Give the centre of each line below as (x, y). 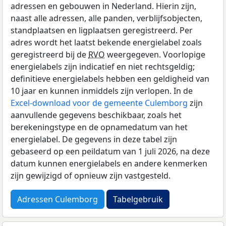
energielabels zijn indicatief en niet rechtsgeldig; (103, 66)
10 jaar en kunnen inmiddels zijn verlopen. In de (102, 91)
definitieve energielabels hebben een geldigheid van (110, 78)
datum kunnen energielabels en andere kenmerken (109, 163)
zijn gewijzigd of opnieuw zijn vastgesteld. (91, 175)
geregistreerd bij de (49, 54)
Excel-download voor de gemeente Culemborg (99, 103)
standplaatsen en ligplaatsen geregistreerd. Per (102, 30)
